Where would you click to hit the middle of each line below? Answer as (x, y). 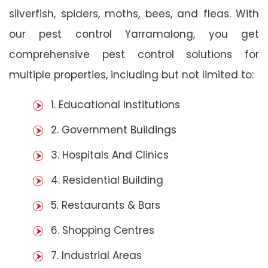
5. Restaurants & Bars (106, 205)
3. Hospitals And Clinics (110, 155)
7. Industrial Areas (96, 255)
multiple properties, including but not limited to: (131, 74)
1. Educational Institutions (115, 104)
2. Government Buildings (114, 130)
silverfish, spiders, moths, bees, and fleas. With (134, 13)
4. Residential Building (107, 180)
